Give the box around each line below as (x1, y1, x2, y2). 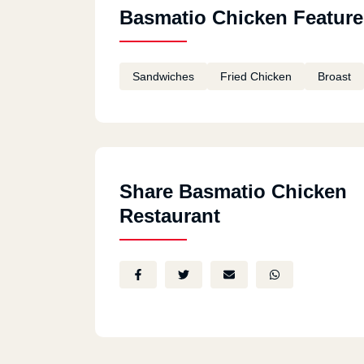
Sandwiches (132, 70, 194, 83)
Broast (318, 70, 351, 83)
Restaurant (119, 205, 220, 227)
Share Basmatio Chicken (119, 180, 347, 202)
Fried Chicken (220, 70, 292, 83)
